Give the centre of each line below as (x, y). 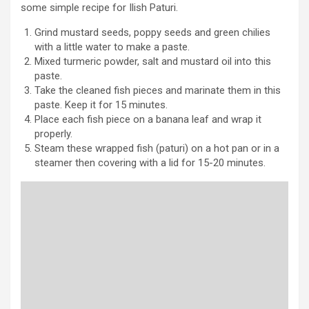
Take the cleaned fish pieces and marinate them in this (158, 90)
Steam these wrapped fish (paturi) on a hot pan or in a (157, 148)
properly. (53, 133)
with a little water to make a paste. (112, 47)
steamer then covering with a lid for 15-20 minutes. (150, 162)
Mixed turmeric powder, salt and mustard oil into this (153, 61)
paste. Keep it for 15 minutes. (101, 104)
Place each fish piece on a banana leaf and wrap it (148, 119)
